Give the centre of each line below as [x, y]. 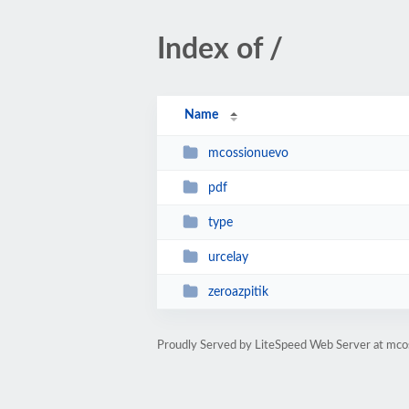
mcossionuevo [248, 153]
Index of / [220, 49]
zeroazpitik [238, 292]
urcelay [228, 257]
